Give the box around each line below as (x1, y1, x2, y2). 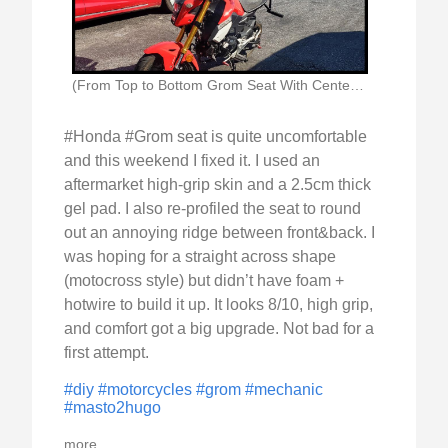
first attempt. (64, 344, 149, 362)
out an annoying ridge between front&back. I (64, 224, 375, 242)
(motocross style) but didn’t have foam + (64, 272, 344, 290)
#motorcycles (98, 381, 196, 399)
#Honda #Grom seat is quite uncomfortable (64, 128, 367, 146)
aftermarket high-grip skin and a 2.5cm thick (64, 176, 371, 194)
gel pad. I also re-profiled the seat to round (64, 200, 361, 218)
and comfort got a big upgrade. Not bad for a (64, 320, 374, 338)
